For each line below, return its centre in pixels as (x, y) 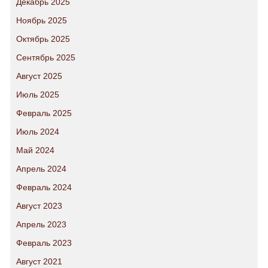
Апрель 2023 (41, 224)
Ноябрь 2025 (42, 20)
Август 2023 (39, 206)
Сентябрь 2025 (46, 57)
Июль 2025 (38, 95)
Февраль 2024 (44, 187)
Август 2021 (39, 261)
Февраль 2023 (44, 243)
